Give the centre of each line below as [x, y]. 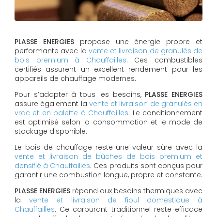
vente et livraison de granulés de [145, 51]
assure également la [52, 104]
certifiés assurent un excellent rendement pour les [108, 70]
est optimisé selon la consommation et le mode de [108, 122]
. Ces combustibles [164, 60]
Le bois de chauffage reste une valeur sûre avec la [108, 147]
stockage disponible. [51, 132]
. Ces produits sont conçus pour [147, 166]
